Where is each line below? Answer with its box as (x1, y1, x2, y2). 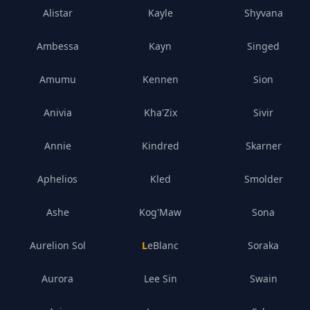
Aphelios (37, 172, 78, 185)
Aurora (42, 272, 74, 285)
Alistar (42, 6, 73, 19)
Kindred (141, 139, 179, 152)
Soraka (248, 239, 280, 252)
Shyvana (244, 6, 283, 19)
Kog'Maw (139, 206, 182, 219)
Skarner (245, 139, 282, 152)
